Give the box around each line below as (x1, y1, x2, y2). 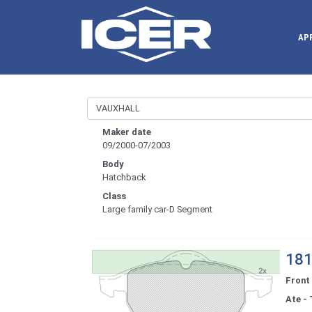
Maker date (102, 127, 151, 138)
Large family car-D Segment (102, 204, 212, 215)
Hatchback (102, 172, 146, 183)
